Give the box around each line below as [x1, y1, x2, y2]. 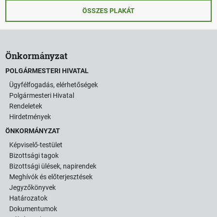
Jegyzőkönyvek [9, 184, 56, 192]
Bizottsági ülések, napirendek [9, 162, 97, 170]
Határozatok [9, 194, 48, 202]
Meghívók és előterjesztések [9, 173, 93, 181]
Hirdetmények [9, 113, 51, 121]
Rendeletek [9, 102, 43, 110]
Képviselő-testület [9, 141, 63, 149]
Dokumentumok [9, 205, 58, 213]
